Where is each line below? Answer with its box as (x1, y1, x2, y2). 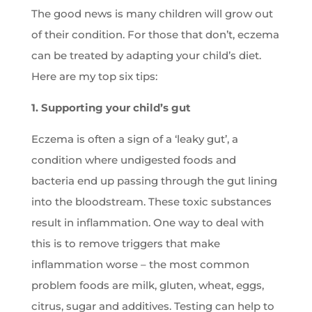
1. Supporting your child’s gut (31, 101, 191, 115)
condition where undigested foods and (31, 153, 236, 167)
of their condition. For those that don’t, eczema (31, 28, 279, 42)
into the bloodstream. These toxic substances (31, 195, 272, 209)
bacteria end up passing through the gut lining (31, 174, 277, 188)
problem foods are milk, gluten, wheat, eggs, (31, 279, 264, 292)
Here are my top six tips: (31, 70, 157, 84)
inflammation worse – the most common (31, 258, 249, 272)
